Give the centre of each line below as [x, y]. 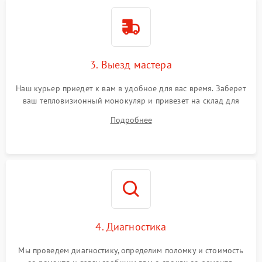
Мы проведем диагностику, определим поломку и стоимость [131, 250]
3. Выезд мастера [131, 64]
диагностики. [131, 113]
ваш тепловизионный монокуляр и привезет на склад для [131, 100]
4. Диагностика [131, 226]
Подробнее [131, 120]
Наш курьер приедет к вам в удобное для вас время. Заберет [131, 88]
